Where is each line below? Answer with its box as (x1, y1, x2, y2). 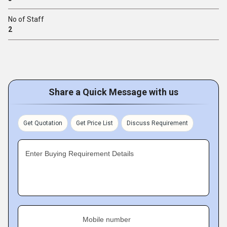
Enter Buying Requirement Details (25, 149, 134, 158)
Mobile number (83, 215, 131, 223)
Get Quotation (23, 120, 62, 127)
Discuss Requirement (127, 120, 188, 127)
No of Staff (8, 15, 44, 23)
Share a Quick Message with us (49, 87, 178, 97)
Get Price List (76, 120, 113, 127)
